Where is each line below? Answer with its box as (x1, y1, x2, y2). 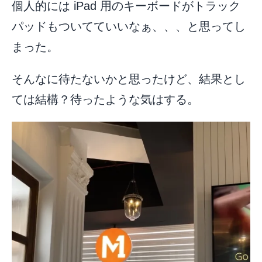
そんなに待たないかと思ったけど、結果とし (12, 73, 246, 85)
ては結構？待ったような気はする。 (12, 93, 199, 106)
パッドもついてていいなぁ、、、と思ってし (12, 20, 246, 33)
